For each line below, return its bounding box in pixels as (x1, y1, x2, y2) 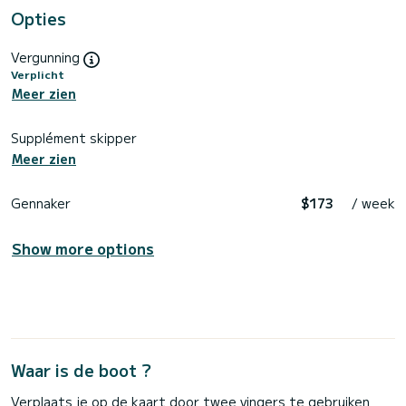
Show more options (12, 237, 154, 259)
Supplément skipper (11, 129, 137, 148)
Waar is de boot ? (11, 357, 151, 382)
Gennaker (11, 193, 71, 212)
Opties (11, 6, 66, 31)
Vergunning (11, 48, 83, 67)
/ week (352, 193, 395, 212)
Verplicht (11, 65, 64, 82)
